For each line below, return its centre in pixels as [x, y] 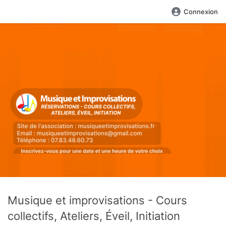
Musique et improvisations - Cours [97, 200]
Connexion [201, 12]
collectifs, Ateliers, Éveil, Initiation [94, 216]
